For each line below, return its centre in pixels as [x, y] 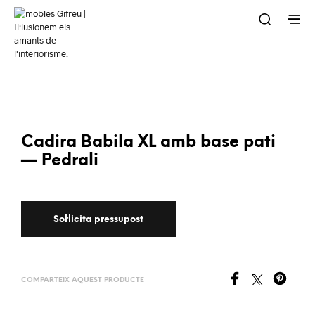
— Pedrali [60, 161]
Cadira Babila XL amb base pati [148, 143]
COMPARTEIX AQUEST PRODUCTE [83, 280]
